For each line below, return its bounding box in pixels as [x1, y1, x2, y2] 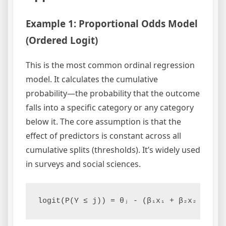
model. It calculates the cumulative [26, 73, 158, 85]
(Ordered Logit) [26, 33, 98, 46]
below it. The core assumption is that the [26, 116, 181, 127]
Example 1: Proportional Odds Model [26, 17, 198, 30]
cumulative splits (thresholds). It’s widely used [26, 144, 200, 155]
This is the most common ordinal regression [26, 59, 195, 71]
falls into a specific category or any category [26, 101, 194, 113]
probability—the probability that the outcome [26, 87, 200, 99]
